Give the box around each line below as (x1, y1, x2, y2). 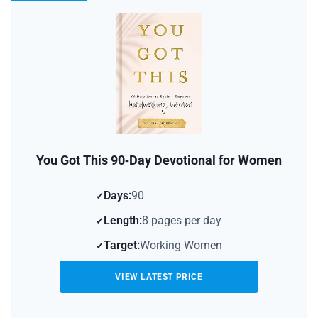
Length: (104, 214, 142, 228)
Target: (104, 238, 140, 253)
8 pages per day (142, 214, 221, 228)
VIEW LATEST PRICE (115, 272, 203, 283)
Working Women (140, 238, 222, 253)
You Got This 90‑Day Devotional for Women (36, 153, 282, 168)
